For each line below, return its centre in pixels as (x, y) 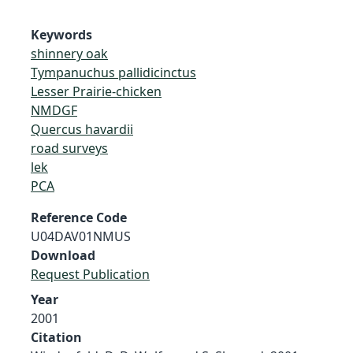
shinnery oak (69, 53)
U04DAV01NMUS (81, 236)
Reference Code (79, 217)
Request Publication (90, 274)
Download (63, 255)
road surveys (69, 148)
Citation (56, 337)
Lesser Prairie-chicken (96, 91)
